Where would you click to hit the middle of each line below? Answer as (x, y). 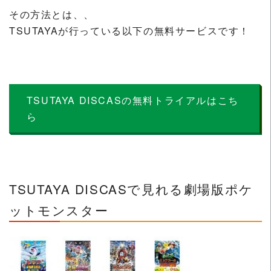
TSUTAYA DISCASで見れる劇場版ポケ (131, 189)
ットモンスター (59, 210)
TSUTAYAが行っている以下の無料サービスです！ (129, 30)
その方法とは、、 (52, 14)
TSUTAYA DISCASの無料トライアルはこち (132, 100)
